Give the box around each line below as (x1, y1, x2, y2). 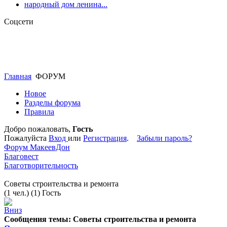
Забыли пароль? (137, 133, 192, 142)
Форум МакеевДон (4, 142, 70, 152)
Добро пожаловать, (4, 124, 72, 133)
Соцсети (4, 17, 33, 26)
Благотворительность (4, 161, 78, 170)
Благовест (4, 152, 39, 161)
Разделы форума (24, 98, 81, 107)
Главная (4, 71, 31, 81)
